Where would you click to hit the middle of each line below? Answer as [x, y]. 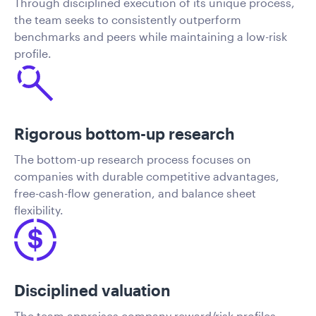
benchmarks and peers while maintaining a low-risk [151, 36]
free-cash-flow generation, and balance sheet [135, 193]
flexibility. [39, 209]
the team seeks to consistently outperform [128, 19]
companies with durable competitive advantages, [147, 176]
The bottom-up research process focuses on [133, 159]
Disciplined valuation [92, 290]
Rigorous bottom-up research [124, 133]
